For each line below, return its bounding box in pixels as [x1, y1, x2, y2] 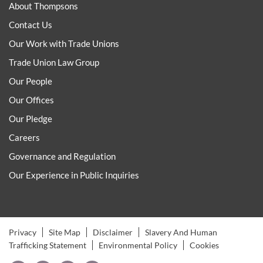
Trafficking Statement [9, 240, 86, 251]
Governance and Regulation [9, 151, 116, 162]
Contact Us [9, 19, 52, 31]
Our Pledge [9, 113, 52, 124]
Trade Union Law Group [9, 57, 99, 68]
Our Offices [9, 95, 54, 106]
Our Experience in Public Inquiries [9, 170, 139, 181]
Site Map [49, 227, 80, 238]
